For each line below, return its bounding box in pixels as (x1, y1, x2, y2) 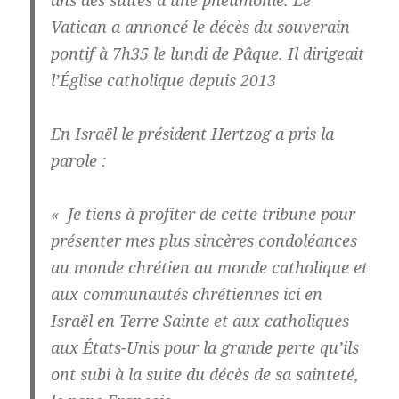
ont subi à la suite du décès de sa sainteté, (50, 363, 359, 386)
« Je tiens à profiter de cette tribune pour (50, 203, 355, 225)
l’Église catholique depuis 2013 (50, 69, 276, 92)
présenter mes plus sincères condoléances (50, 230, 357, 252)
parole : (50, 150, 106, 172)
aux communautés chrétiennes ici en (50, 283, 322, 305)
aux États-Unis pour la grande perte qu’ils (50, 337, 359, 359)
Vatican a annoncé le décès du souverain (50, 16, 350, 38)
